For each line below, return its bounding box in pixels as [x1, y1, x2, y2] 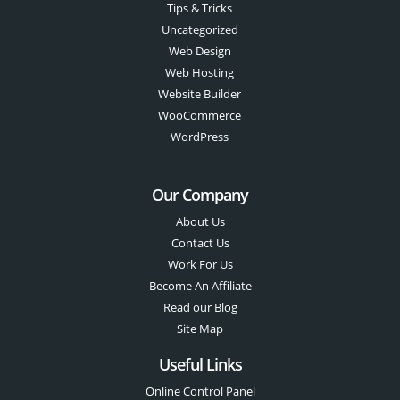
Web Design [168, 43, 231, 60]
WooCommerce [158, 107, 242, 124]
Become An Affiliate [148, 278, 252, 295]
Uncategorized [161, 21, 238, 38]
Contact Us [171, 235, 229, 252]
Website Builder [158, 86, 242, 103]
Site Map [177, 321, 223, 337]
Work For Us [167, 256, 233, 273]
